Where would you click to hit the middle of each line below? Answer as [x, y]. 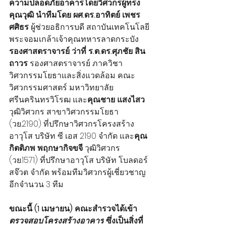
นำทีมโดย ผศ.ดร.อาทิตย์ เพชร [88, 15]
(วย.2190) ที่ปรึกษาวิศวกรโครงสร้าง [72, 124]
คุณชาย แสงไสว [116, 99]
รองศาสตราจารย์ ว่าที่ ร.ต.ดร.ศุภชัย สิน [77, 51]
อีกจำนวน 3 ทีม [36, 184]
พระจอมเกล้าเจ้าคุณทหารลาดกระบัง [75, 39]
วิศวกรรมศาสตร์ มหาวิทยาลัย [61, 87]
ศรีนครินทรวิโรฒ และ [48, 99]
